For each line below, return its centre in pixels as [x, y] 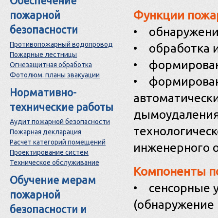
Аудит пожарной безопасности [60, 122]
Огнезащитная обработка [51, 65]
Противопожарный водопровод [61, 44]
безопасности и [48, 209]
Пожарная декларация [45, 132]
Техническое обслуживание [54, 163]
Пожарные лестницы [43, 54]
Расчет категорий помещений [58, 142]
